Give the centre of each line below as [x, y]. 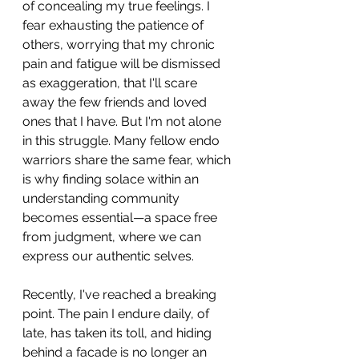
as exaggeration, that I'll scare [111, 83]
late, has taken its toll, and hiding [119, 333]
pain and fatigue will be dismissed [123, 63]
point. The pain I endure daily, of [117, 313]
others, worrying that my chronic [120, 44]
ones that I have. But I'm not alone [123, 121]
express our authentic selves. [108, 256]
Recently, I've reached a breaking [121, 294]
